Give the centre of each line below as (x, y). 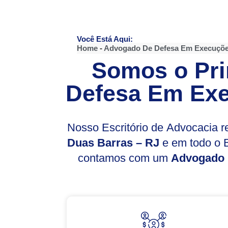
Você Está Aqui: (105, 39)
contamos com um (124, 158)
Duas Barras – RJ (113, 143)
